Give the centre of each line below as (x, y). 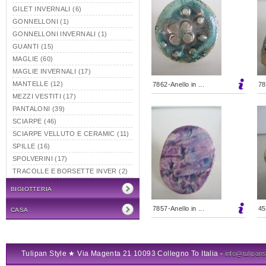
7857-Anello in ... (179, 208)
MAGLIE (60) (33, 59)
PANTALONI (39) (39, 109)
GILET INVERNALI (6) (47, 9)
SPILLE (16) (31, 146)
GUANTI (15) (33, 46)
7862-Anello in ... (179, 84)
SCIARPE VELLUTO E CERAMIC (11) (71, 134)
